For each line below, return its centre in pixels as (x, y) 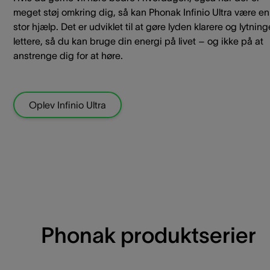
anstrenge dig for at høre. (68, 55)
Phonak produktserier (148, 235)
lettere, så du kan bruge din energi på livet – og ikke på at (138, 41)
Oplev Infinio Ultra (67, 105)
